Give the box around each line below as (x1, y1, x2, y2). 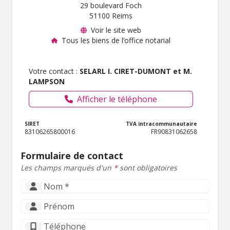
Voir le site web (91, 25, 141, 35)
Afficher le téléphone (77, 93, 157, 105)
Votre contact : (29, 66, 80, 76)
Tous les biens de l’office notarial (62, 35, 170, 46)
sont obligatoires (118, 163, 177, 173)
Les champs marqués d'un (21, 163, 113, 173)
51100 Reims (89, 11, 132, 21)
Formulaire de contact (21, 149, 123, 162)
